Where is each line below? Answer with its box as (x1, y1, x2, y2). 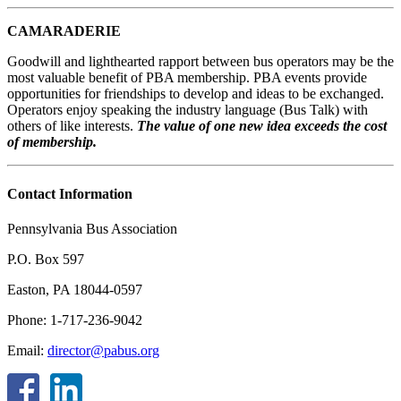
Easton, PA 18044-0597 (7, 281, 142, 297)
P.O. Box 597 (7, 251, 84, 267)
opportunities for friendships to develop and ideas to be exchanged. (7, 86, 384, 102)
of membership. (7, 134, 97, 150)
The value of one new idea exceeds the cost (137, 118, 387, 134)
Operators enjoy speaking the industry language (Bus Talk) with (7, 102, 368, 118)
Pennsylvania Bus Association (7, 220, 177, 236)
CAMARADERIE (7, 23, 121, 39)
